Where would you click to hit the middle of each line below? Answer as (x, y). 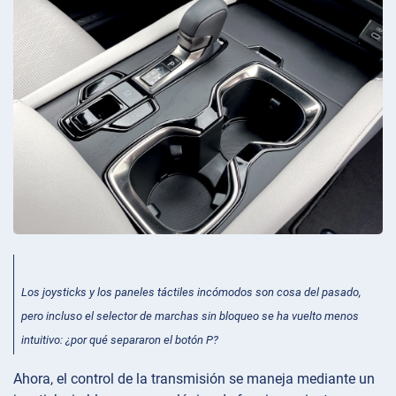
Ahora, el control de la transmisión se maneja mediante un (194, 379)
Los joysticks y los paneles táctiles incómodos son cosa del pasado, (191, 292)
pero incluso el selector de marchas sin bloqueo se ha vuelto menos (190, 316)
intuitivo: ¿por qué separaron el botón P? (120, 340)
